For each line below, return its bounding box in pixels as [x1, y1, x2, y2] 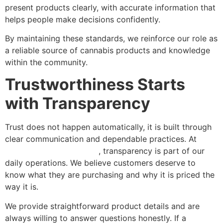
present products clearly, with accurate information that [5, 2, 216, 12]
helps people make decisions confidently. [5, 14, 160, 24]
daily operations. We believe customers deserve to [5, 158, 196, 168]
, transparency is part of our [99, 146, 205, 156]
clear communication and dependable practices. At [5, 134, 197, 144]
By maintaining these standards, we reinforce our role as [5, 33, 218, 43]
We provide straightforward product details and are [5, 201, 200, 211]
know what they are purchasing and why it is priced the [5, 170, 215, 180]
